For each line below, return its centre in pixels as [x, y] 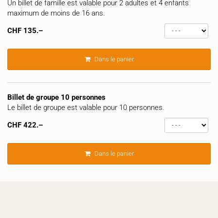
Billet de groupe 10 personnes [56, 97]
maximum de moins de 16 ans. [56, 13]
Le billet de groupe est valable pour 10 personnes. [86, 107]
